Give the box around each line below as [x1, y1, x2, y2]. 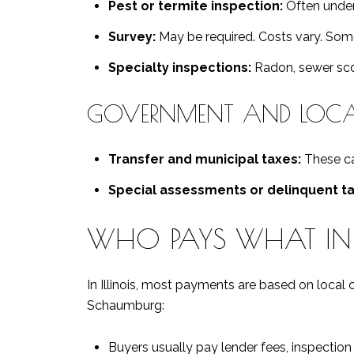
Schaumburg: [87, 298, 164, 314]
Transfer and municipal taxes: [107, 151, 301, 167]
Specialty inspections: [107, 60, 251, 76]
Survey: [107, 29, 156, 45]
